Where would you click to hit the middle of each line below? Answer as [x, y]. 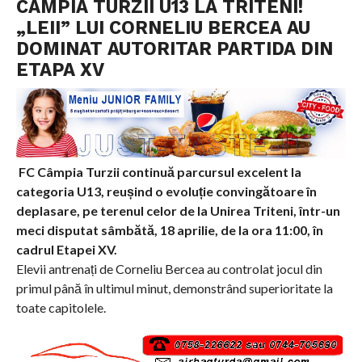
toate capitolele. [61, 307]
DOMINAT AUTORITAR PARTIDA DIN [174, 49]
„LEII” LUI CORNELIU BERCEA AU [163, 28]
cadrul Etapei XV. [66, 249]
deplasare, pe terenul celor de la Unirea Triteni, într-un [178, 210]
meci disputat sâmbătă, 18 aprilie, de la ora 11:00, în [169, 229]
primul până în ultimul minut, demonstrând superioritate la [174, 288]
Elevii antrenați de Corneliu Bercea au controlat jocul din [169, 268]
